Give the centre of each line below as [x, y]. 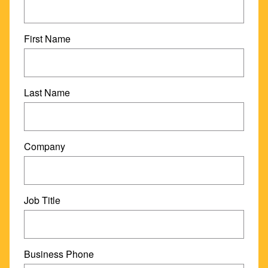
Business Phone [59, 254]
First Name [47, 39]
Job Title [42, 200]
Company [45, 146]
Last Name [47, 92]
